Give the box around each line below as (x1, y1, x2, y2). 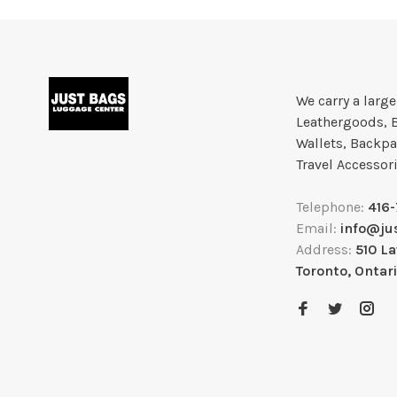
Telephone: (296, 198, 368, 216)
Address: (296, 241, 355, 259)
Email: (296, 220, 340, 237)
